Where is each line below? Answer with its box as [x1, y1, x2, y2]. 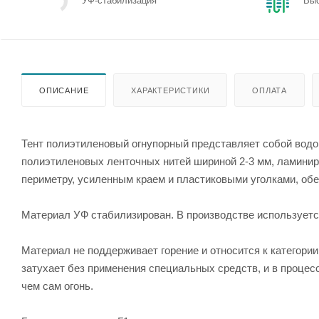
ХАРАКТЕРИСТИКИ [131, 85, 210, 95]
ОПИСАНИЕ [39, 85, 89, 95]
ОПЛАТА [252, 85, 288, 95]
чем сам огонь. [21, 279, 93, 292]
